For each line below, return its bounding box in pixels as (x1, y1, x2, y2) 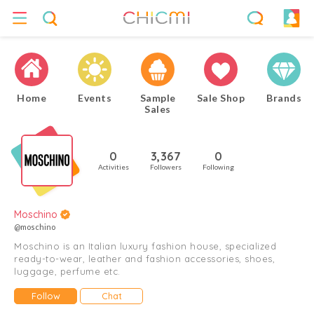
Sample (139, 92, 176, 104)
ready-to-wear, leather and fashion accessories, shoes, (14, 253, 275, 264)
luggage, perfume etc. (14, 266, 121, 277)
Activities (98, 162, 129, 171)
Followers (150, 162, 182, 171)
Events (78, 92, 111, 104)
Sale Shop (196, 92, 245, 104)
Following (203, 162, 234, 171)
